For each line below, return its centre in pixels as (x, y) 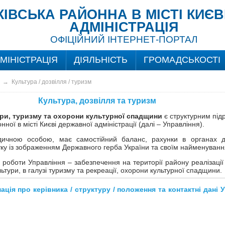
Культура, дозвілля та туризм (97, 101)
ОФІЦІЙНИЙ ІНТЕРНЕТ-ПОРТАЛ (124, 39)
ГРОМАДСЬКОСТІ (182, 60)
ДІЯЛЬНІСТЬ (100, 60)
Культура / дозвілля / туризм (51, 82)
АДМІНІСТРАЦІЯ (124, 27)
